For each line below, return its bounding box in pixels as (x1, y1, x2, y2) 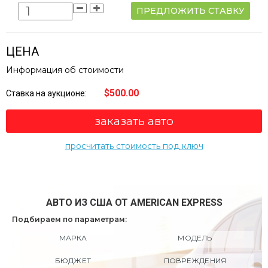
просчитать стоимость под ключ (65, 140, 203, 151)
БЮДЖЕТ (54, 255, 92, 265)
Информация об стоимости (6, 64, 124, 75)
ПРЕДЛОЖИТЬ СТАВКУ (136, 5, 245, 16)
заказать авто (95, 114, 173, 128)
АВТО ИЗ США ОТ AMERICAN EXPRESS (45, 196, 223, 208)
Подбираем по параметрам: (12, 214, 127, 224)
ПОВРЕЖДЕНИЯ (163, 255, 227, 265)
